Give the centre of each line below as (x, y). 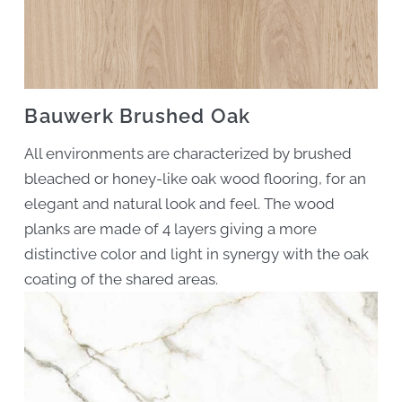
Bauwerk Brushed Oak (138, 116)
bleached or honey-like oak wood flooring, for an (196, 179)
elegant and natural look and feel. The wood (180, 204)
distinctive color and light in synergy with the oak (197, 254)
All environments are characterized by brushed (188, 154)
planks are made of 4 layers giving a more (171, 229)
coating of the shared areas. (122, 280)
